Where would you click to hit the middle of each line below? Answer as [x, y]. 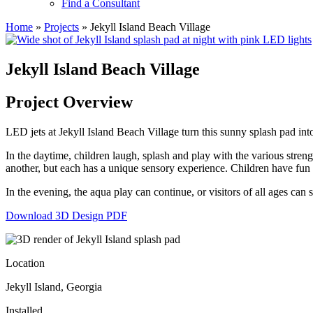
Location [25, 263]
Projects [61, 27]
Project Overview [69, 102]
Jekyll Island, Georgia [54, 286]
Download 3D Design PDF [66, 215]
